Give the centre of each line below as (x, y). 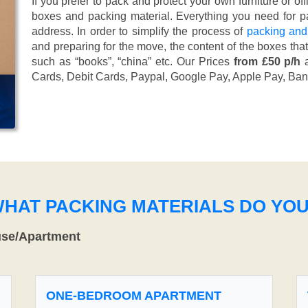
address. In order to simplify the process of (139, 32)
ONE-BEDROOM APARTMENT (134, 295)
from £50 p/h (267, 62)
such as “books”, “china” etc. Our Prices (133, 62)
